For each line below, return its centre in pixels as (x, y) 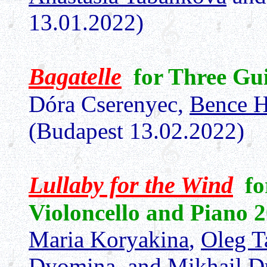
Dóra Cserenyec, (109, 104)
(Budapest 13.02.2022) (136, 131)
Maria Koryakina (109, 239)
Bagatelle (75, 77)
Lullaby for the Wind (131, 185)
